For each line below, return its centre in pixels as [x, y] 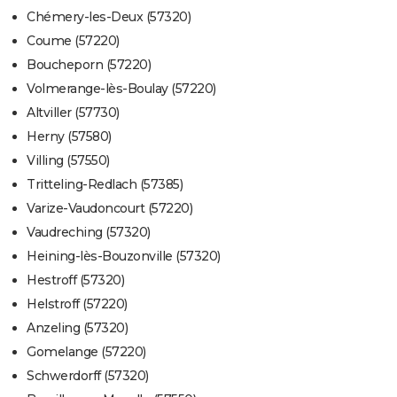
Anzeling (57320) [77, 328]
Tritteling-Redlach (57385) [105, 185]
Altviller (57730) [73, 113]
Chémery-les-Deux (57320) [109, 17]
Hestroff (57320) [75, 280]
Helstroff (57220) [77, 304]
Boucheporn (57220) [89, 65]
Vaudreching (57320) [89, 233]
